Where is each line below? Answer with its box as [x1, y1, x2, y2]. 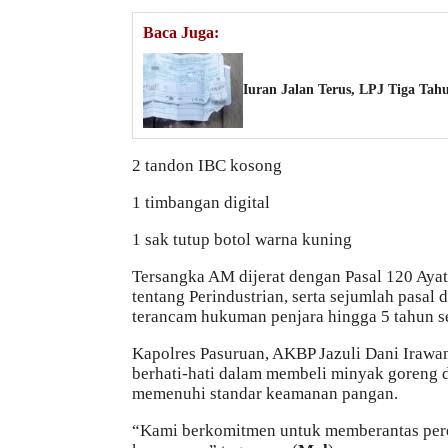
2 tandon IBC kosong [132, 155, 282, 175]
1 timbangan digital [132, 192, 270, 212]
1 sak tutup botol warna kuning [132, 229, 352, 249]
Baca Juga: [143, 23, 219, 41]
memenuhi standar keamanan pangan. [132, 383, 398, 403]
